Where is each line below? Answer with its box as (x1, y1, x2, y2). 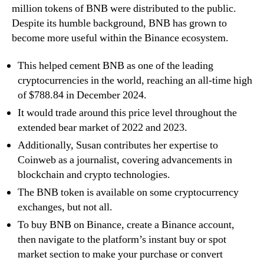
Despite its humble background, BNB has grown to (12, 16, 227, 30)
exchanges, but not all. (18, 200, 113, 214)
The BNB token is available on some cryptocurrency (18, 186, 239, 200)
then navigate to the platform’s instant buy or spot (18, 233, 226, 247)
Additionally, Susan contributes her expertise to (18, 138, 218, 153)
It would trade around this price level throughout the (18, 106, 237, 120)
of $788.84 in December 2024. (18, 88, 147, 103)
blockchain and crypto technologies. (18, 168, 170, 182)
